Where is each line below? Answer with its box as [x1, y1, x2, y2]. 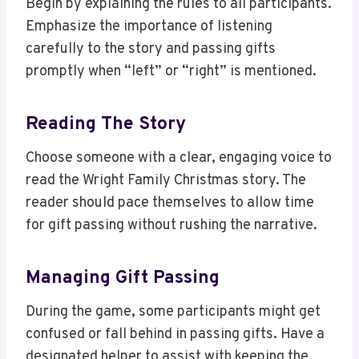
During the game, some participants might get [26, 303, 321, 322]
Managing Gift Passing [26, 266, 220, 290]
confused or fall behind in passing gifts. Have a [26, 325, 325, 345]
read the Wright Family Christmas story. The [26, 171, 306, 191]
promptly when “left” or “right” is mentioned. [26, 63, 317, 82]
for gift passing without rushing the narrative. [26, 216, 317, 236]
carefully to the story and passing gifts [26, 40, 276, 59]
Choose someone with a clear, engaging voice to [26, 149, 332, 168]
